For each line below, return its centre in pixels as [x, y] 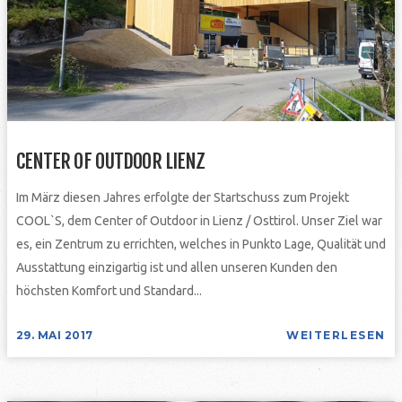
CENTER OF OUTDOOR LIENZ [110, 161]
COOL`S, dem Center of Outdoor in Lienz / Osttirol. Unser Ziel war [199, 220]
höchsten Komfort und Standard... [109, 290]
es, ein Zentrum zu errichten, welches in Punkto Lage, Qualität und [201, 244]
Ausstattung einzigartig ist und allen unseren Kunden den [176, 267]
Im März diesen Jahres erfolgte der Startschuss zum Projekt [182, 197]
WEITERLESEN [336, 335]
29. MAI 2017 [54, 335]
